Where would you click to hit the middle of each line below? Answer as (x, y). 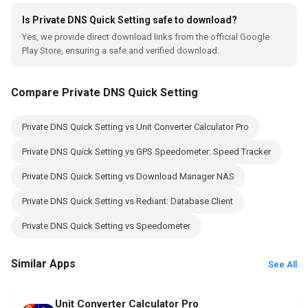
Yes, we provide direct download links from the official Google (146, 37)
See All (283, 264)
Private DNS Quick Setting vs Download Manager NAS (128, 176)
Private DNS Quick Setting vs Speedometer (106, 226)
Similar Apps (43, 264)
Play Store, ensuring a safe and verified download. (121, 51)
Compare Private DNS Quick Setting (104, 92)
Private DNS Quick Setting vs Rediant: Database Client (128, 201)
